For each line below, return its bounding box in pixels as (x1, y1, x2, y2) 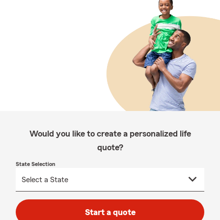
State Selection (16, 161, 55, 167)
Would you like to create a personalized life (29, 129, 191, 138)
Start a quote (84, 208, 136, 217)
